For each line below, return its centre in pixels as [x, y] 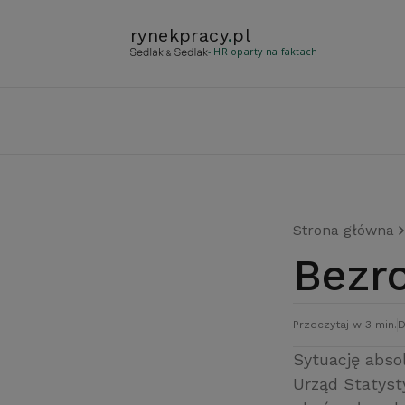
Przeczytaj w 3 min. [345, 325]
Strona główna [344, 230]
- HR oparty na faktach [263, 52]
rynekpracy [179, 35]
